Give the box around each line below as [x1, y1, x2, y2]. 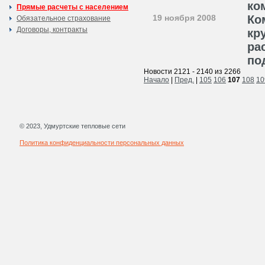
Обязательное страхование [17, 14, 111, 22]
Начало [144, 76, 169, 84]
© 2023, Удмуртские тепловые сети [20, 122, 125, 130]
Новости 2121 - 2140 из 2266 [144, 67, 241, 76]
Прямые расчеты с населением [17, 3, 128, 11]
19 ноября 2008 [153, 13, 216, 22]
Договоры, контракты [17, 25, 88, 34]
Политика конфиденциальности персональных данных [20, 139, 184, 146]
